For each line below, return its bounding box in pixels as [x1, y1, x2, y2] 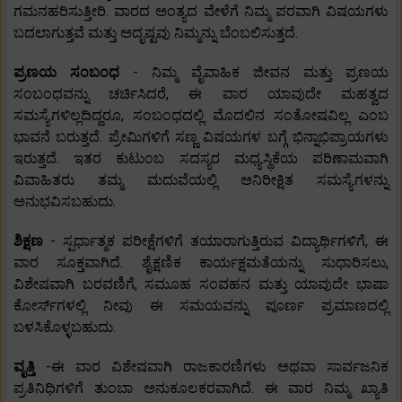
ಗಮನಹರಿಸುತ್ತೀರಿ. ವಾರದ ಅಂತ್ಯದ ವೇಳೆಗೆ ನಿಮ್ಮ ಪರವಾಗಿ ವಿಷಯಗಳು [13, 3, 389, 21]
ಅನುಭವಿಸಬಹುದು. [13, 193, 116, 211]
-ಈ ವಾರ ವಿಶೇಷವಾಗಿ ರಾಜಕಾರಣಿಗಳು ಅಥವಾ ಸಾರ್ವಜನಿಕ [46, 358, 389, 376]
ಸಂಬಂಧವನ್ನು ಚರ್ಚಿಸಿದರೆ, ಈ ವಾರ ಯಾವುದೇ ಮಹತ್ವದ [13, 85, 389, 103]
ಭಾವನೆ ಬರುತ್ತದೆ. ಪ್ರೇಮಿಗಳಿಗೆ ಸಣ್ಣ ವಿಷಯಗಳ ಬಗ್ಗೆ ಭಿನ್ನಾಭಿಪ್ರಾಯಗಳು [13, 128, 389, 146]
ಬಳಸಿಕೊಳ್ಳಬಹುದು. [13, 319, 116, 336]
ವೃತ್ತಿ [13, 358, 46, 376]
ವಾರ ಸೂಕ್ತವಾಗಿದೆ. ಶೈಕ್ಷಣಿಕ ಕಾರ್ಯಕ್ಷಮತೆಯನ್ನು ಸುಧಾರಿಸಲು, [13, 254, 389, 272]
